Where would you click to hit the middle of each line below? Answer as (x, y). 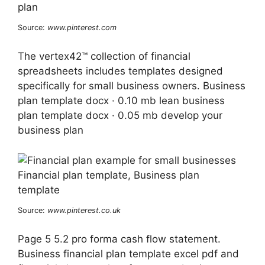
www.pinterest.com (82, 27)
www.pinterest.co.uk (84, 210)
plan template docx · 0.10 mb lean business (121, 101)
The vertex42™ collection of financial (104, 56)
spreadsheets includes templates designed (120, 71)
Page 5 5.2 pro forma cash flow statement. (119, 239)
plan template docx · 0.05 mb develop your (120, 116)
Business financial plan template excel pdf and (128, 254)
